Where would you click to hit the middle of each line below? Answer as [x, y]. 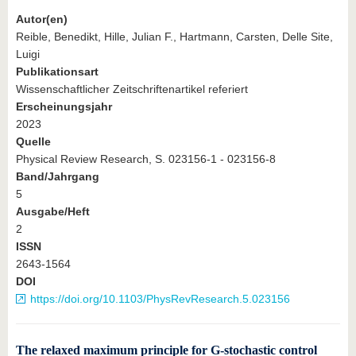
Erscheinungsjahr [64, 106]
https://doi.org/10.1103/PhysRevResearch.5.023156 [160, 298]
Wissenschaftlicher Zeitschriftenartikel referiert [132, 89]
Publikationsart [57, 71]
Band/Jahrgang [58, 176]
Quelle [33, 141]
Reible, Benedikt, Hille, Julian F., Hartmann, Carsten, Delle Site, [174, 36]
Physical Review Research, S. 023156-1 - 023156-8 [146, 159]
